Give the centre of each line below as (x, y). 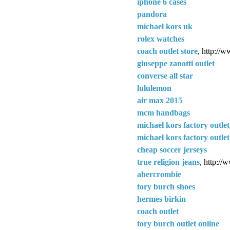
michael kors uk (165, 26)
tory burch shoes (166, 186)
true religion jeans (168, 162)
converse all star (165, 75)
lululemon (154, 88)
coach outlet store (167, 51)
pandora (152, 14)
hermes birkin (161, 199)
